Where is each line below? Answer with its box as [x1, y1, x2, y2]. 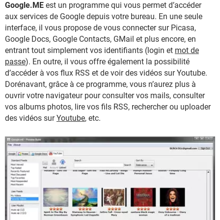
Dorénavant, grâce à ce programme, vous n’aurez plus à [5, 80, 196, 89]
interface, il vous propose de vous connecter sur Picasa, [5, 23, 196, 32]
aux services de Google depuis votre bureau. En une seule [5, 12, 202, 21]
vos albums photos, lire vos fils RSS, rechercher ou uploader [5, 102, 211, 111]
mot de [175, 46, 199, 55]
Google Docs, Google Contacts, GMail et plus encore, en [5, 34, 196, 44]
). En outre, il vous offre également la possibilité [26, 57, 190, 66]
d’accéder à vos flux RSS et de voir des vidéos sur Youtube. [5, 68, 207, 78]
